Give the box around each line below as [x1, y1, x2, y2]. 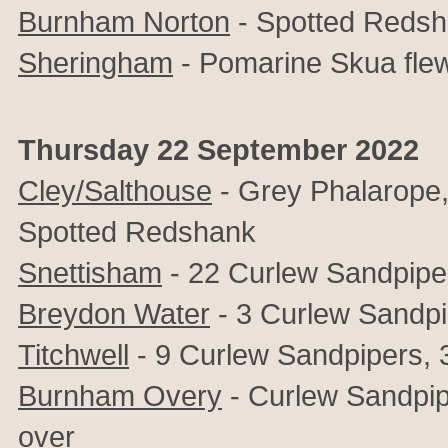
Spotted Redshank [18, 215, 256, 248]
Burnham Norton [18, 5, 230, 38]
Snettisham [18, 256, 162, 289]
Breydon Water [18, 297, 210, 330]
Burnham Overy [18, 379, 222, 412]
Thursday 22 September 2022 [18, 133, 419, 166]
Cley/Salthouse [18, 174, 212, 207]
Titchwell [18, 338, 129, 371]
